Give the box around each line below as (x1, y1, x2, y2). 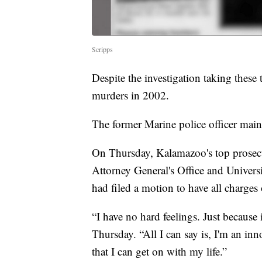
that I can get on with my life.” (92, 244, 227, 259)
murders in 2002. (92, 88, 169, 103)
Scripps (92, 44, 113, 54)
